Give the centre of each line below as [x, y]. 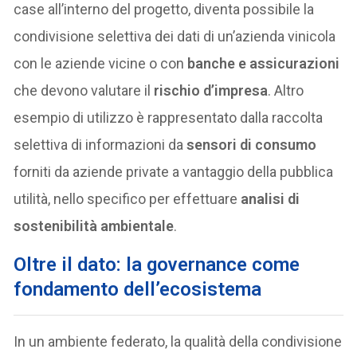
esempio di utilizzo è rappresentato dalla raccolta [169, 117]
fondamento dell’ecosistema [138, 289]
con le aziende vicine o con [101, 63]
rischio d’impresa [211, 90]
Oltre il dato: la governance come [157, 264]
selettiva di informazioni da [100, 144]
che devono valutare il [84, 90]
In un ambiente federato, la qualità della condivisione [178, 341]
